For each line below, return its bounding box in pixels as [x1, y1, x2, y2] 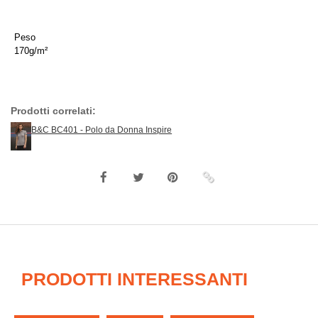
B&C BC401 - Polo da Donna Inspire [31, 125, 172, 135]
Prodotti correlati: [11, 105, 96, 116]
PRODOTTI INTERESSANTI [21, 269, 248, 289]
